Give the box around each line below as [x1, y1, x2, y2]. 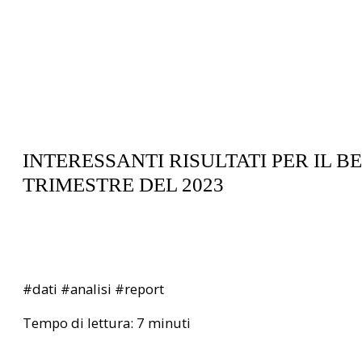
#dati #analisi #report [23, 279, 164, 298]
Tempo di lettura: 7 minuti [23, 314, 191, 333]
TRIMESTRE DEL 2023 [23, 174, 224, 196]
